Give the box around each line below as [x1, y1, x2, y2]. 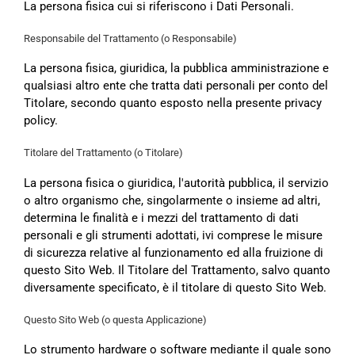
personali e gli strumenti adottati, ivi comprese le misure [24, 227, 323, 242]
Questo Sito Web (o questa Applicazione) [24, 313, 207, 326]
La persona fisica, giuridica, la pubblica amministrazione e [24, 61, 329, 76]
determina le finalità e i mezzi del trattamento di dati [24, 210, 299, 225]
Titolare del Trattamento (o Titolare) [24, 147, 183, 159]
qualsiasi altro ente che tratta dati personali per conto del [24, 78, 328, 94]
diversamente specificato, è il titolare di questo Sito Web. [24, 280, 326, 295]
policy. [24, 113, 58, 128]
